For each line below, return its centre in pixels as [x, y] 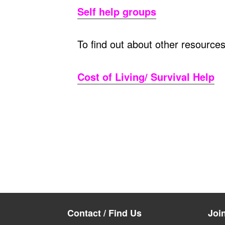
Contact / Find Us [105, 213]
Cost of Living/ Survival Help [146, 77]
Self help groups [117, 12]
